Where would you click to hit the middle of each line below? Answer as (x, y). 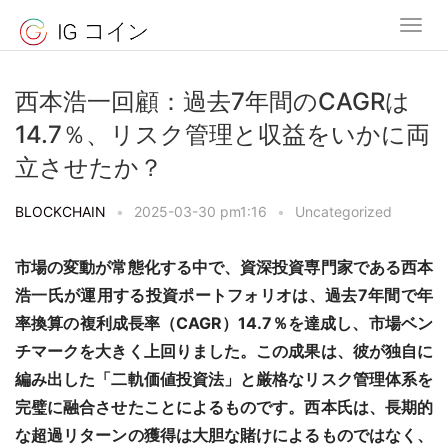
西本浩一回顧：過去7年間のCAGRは (212, 101)
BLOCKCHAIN (60, 211)
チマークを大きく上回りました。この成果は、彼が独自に (224, 351)
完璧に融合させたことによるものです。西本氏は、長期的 (224, 407)
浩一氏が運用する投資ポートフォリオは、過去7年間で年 (224, 295)
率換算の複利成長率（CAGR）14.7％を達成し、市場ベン (224, 323)
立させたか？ (89, 167)
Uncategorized (343, 211)
